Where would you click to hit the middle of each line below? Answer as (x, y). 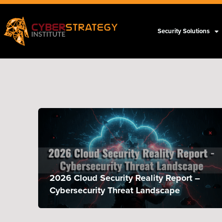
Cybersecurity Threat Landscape (114, 191)
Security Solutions (183, 31)
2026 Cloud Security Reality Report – (125, 178)
